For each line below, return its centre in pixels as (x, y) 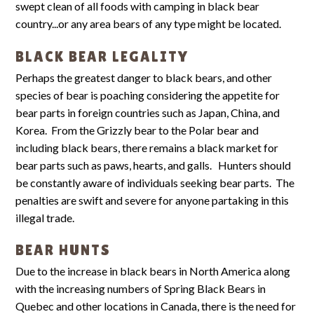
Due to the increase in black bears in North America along (153, 271)
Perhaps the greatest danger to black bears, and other (144, 77)
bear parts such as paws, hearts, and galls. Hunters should (153, 165)
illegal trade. (45, 217)
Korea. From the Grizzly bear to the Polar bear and (137, 130)
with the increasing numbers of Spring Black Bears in (141, 289)
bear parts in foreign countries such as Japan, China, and (148, 112)
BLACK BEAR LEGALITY (102, 56)
